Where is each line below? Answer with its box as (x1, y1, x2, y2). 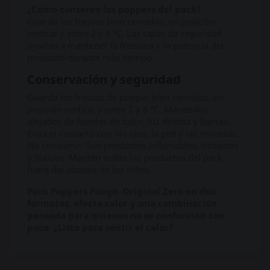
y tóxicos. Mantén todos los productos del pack (27, 151, 222, 163)
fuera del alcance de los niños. (27, 163, 152, 175)
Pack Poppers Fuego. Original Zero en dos (27, 185, 215, 197)
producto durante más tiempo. (27, 51, 154, 63)
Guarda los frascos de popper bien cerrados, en (27, 91, 224, 103)
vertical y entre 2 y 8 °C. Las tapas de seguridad (27, 27, 222, 39)
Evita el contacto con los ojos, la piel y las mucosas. (27, 127, 239, 139)
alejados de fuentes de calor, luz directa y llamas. (27, 115, 230, 127)
